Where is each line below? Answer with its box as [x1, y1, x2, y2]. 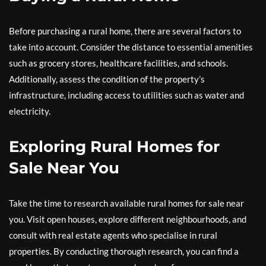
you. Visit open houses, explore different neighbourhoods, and [9, 214, 246, 224]
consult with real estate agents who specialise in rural [9, 230, 217, 240]
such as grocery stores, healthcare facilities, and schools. [9, 58, 228, 68]
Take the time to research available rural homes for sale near [9, 198, 244, 208]
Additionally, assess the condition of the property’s [9, 74, 205, 84]
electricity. [9, 106, 50, 116]
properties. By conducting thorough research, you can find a [9, 246, 239, 256]
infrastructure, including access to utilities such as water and [9, 90, 244, 100]
